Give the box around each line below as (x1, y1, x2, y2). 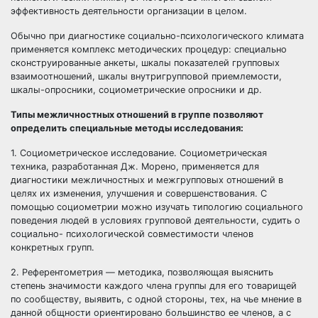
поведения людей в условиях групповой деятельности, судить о (11, 215, 300, 226)
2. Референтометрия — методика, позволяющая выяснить (11, 267, 273, 278)
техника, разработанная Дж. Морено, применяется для (11, 161, 259, 172)
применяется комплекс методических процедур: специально (11, 44, 287, 55)
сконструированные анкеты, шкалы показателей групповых (11, 57, 280, 68)
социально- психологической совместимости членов (11, 229, 253, 239)
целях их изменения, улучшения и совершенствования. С (11, 188, 267, 199)
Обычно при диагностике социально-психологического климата (11, 31, 304, 41)
